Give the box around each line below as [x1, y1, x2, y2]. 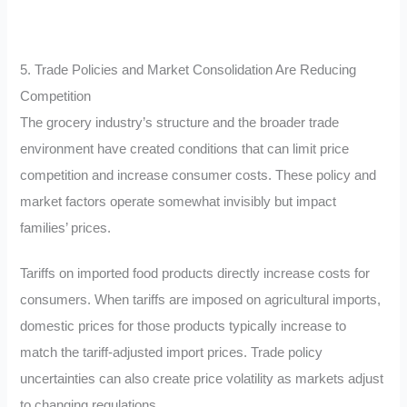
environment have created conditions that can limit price [20, 141, 350, 156]
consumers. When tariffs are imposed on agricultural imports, [20, 293, 382, 308]
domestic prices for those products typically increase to [20, 319, 347, 334]
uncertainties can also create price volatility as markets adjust [20, 372, 384, 387]
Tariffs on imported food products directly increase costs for [20, 266, 371, 282]
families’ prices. [20, 220, 112, 235]
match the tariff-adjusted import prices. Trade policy [20, 345, 323, 361]
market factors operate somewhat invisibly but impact [20, 194, 337, 209]
